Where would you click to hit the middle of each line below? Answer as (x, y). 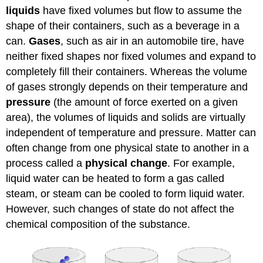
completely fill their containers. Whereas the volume (127, 72)
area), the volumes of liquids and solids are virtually (126, 118)
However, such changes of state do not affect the (120, 209)
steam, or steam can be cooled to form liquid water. (126, 194)
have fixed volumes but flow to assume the (141, 11)
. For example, (201, 163)
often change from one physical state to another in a (128, 148)
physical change (127, 163)
